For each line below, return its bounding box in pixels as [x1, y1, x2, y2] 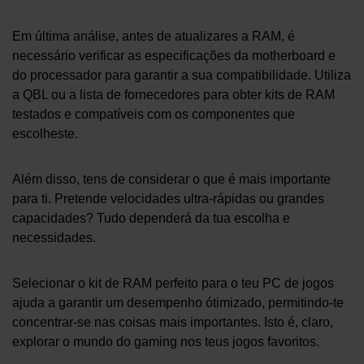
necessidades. [12, 231, 96, 245]
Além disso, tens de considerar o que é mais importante [12, 172, 331, 187]
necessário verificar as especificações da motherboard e [12, 49, 336, 63]
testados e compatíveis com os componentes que [12, 107, 295, 122]
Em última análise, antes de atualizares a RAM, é [12, 29, 295, 44]
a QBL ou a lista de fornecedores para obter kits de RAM [12, 88, 335, 102]
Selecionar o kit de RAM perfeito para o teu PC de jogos [12, 276, 334, 291]
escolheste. [12, 127, 78, 141]
